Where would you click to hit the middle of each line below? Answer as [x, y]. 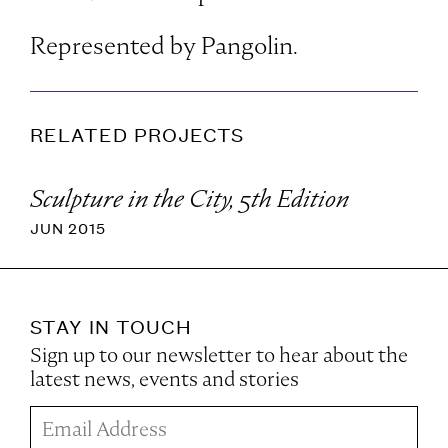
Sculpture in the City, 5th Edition [189, 198]
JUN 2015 [68, 227]
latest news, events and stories [164, 379]
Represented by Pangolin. [164, 45]
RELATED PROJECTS [137, 134]
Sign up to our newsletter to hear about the [219, 355]
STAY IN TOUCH [111, 326]
